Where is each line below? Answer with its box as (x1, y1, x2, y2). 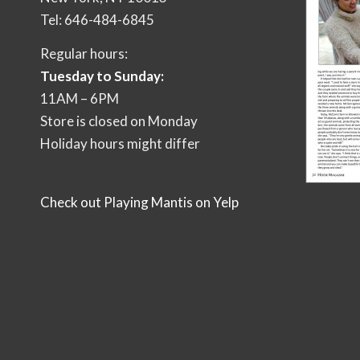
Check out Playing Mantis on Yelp (40, 193, 239, 211)
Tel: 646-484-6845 (40, 10, 154, 28)
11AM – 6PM (40, 90, 119, 108)
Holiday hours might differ (40, 135, 200, 153)
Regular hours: (40, 45, 128, 63)
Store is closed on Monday (40, 112, 198, 130)
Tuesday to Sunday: (40, 67, 164, 85)
